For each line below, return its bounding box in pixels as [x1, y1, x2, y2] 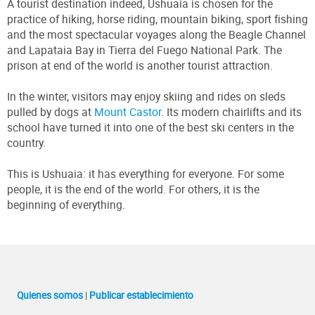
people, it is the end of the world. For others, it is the [7, 181, 259, 197]
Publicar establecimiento [89, 288, 193, 302]
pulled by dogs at [7, 103, 94, 120]
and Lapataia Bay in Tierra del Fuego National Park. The [7, 41, 282, 58]
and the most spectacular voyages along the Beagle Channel [7, 26, 306, 42]
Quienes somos [17, 288, 83, 302]
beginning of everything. [7, 196, 125, 212]
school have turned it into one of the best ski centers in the [7, 119, 294, 135]
